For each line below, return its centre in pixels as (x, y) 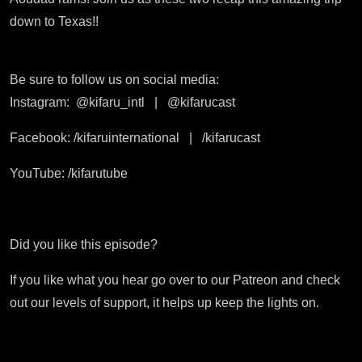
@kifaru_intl (112, 102)
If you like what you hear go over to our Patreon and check (175, 280)
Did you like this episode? (84, 244)
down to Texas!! (54, 21)
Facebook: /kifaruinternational (96, 137)
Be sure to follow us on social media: (114, 79)
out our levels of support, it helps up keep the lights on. (164, 302)
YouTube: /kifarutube (69, 173)
